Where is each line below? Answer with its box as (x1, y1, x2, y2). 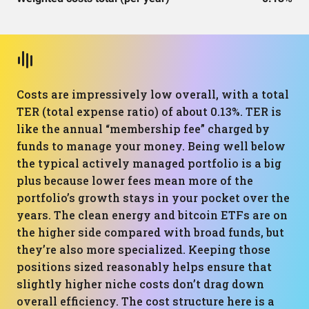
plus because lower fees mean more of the (17, 173, 253, 188)
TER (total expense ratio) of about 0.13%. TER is (17, 104, 281, 119)
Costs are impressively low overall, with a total (17, 87, 289, 101)
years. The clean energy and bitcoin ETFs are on (17, 208, 288, 222)
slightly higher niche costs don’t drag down (17, 277, 264, 291)
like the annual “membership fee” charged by (17, 121, 270, 136)
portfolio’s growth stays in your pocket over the (17, 190, 290, 205)
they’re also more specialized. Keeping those (17, 242, 270, 257)
